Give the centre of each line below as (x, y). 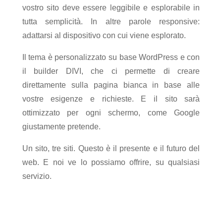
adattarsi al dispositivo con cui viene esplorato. (104, 35)
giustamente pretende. (61, 127)
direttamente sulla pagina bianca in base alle (111, 85)
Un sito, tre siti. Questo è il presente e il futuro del (111, 148)
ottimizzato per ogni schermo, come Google (111, 113)
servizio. (37, 176)
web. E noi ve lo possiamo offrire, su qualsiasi (111, 162)
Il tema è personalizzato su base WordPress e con (111, 57)
